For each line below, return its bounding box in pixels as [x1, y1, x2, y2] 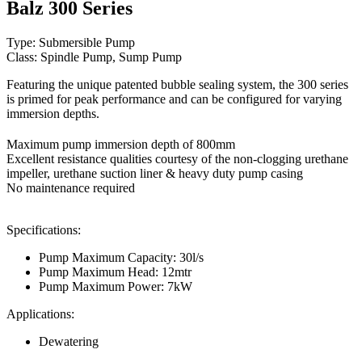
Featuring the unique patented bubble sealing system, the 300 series [6, 77, 348, 91]
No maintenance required [6, 180, 135, 195]
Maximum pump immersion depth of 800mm [6, 137, 235, 151]
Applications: [6, 306, 74, 321]
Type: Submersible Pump [6, 35, 135, 49]
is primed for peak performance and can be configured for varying [6, 91, 342, 106]
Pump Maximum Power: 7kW [39, 279, 192, 293]
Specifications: [6, 222, 81, 237]
